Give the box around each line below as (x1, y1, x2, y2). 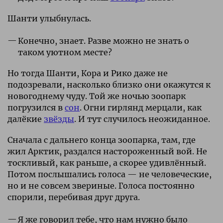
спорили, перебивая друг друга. (7, 192, 140, 202)
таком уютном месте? (17, 47, 112, 57)
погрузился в (7, 102, 65, 112)
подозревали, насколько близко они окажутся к (7, 79, 211, 90)
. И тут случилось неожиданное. (74, 113, 210, 124)
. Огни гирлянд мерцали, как (80, 102, 202, 112)
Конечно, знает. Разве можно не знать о (17, 35, 189, 46)
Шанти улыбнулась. (7, 13, 91, 23)
